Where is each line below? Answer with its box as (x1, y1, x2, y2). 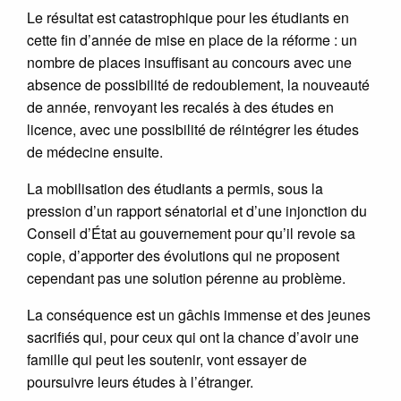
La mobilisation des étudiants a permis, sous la (27, 177, 323, 199)
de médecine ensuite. (27, 141, 163, 162)
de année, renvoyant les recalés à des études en (27, 96, 334, 117)
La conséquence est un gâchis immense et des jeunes (27, 303, 371, 325)
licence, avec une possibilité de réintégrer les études (27, 118, 359, 140)
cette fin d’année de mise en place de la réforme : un (27, 29, 357, 50)
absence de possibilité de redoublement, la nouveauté (27, 73, 370, 95)
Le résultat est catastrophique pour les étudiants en (27, 6, 349, 28)
